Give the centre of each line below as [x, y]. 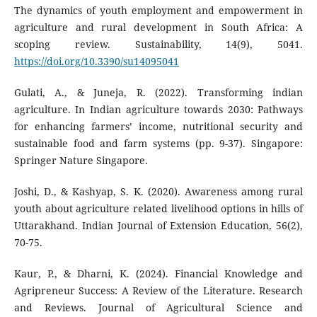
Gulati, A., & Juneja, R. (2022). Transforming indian [158, 93]
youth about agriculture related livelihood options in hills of [158, 209]
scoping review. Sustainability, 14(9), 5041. [158, 45]
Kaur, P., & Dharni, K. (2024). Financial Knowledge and [158, 274]
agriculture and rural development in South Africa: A [158, 28]
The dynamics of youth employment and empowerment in [158, 11]
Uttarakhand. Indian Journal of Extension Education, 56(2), [158, 226]
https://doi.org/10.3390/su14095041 [96, 62]
